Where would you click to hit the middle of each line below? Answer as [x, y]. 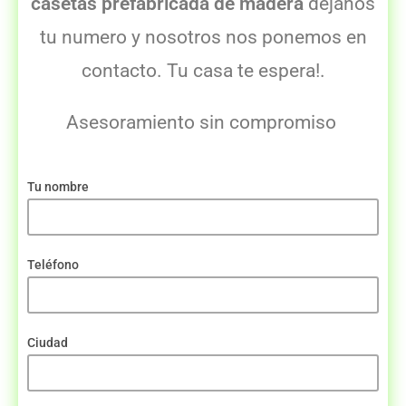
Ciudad [48, 343]
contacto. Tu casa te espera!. [203, 71]
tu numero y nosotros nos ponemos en [203, 38]
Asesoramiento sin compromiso [203, 123]
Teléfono [53, 265]
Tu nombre [58, 187]
